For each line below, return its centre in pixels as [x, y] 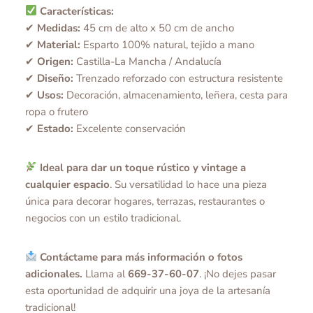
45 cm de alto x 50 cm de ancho [157, 28]
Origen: [55, 61]
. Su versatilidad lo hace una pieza [188, 184]
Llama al [105, 274]
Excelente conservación [130, 128]
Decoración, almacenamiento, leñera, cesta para [176, 95]
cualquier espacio [67, 184]
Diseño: [55, 78]
